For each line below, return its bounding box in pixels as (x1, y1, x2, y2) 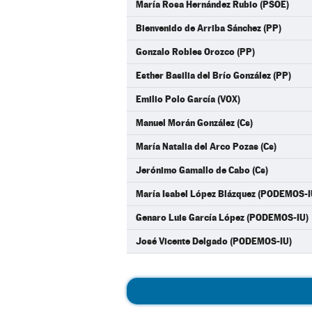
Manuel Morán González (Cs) (136, 117, 253, 128)
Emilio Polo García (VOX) (136, 93, 240, 104)
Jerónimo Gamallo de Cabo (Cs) (136, 164, 268, 175)
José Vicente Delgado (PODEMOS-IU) (136, 235, 292, 247)
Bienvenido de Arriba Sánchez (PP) (136, 22, 281, 33)
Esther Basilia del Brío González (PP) (136, 70, 291, 81)
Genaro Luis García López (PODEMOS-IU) (136, 212, 309, 223)
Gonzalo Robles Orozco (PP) (136, 46, 255, 57)
